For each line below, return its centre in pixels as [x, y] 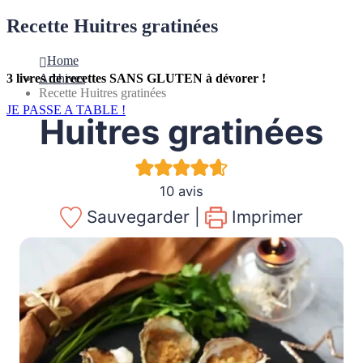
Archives [62, 78]
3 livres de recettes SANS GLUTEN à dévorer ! [136, 79]
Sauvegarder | [141, 217]
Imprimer [265, 217]
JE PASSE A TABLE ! [66, 110]
